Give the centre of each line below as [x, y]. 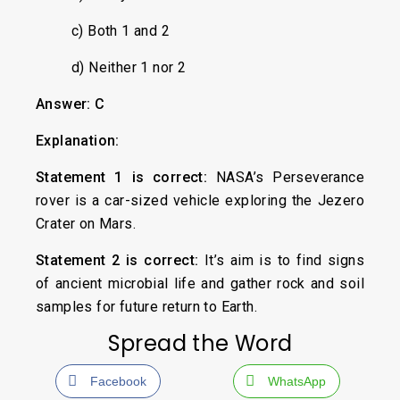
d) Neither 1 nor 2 [129, 67]
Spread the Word [200, 343]
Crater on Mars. [86, 224]
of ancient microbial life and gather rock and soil [200, 283]
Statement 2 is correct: [120, 260]
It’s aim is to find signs [284, 260]
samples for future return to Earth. [146, 307]
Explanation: [78, 141]
